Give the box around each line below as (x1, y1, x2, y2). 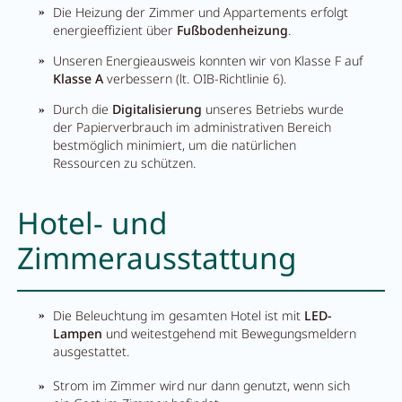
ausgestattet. (53, 342, 130, 360)
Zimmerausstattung (16, 237, 296, 279)
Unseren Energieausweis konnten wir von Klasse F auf (53, 51, 363, 69)
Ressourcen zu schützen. (53, 154, 197, 172)
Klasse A (53, 69, 104, 87)
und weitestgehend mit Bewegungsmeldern (102, 324, 357, 342)
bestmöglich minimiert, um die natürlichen (53, 136, 297, 154)
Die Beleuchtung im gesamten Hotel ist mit (53, 306, 305, 324)
